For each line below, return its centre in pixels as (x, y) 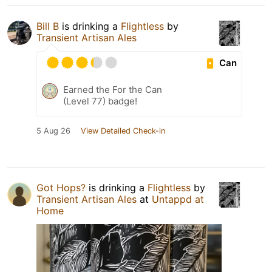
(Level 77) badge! (100, 101)
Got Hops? (61, 188)
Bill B (48, 26)
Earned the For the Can (113, 90)
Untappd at (178, 199)
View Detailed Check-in (123, 131)
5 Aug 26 (53, 131)
